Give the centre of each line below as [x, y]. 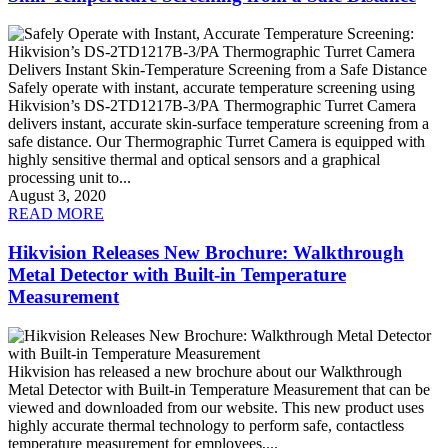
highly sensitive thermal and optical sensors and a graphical [194, 160]
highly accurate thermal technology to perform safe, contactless [206, 425]
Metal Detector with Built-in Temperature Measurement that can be [219, 389]
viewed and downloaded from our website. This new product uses [216, 407]
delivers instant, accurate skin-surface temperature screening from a [218, 124]
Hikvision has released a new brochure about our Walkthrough [205, 371]
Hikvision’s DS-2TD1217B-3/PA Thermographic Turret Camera [212, 106]
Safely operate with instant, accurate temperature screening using [211, 88]
